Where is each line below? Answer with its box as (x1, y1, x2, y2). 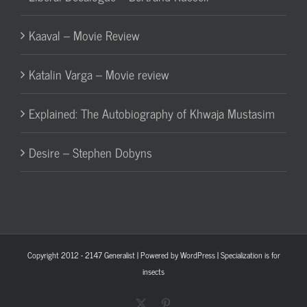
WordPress (180, 247, 215, 262)
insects (143, 264, 164, 278)
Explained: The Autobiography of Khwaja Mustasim (29, 102, 275, 123)
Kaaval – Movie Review (29, 24, 140, 45)
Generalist (103, 247, 135, 262)
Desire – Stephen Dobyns (29, 141, 152, 162)
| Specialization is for (214, 247, 280, 262)
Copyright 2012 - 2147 (27, 247, 104, 262)
